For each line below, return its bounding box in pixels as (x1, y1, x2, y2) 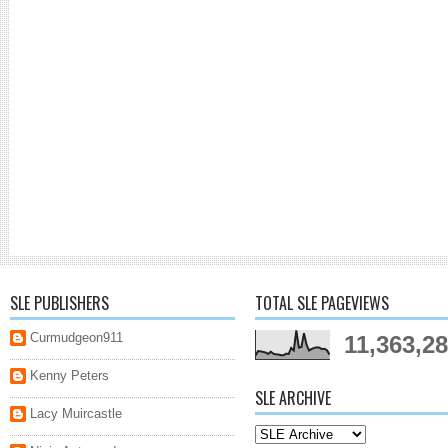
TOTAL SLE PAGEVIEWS (255, 291, 389, 315)
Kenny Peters (30, 368, 109, 383)
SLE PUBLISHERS (10, 291, 109, 315)
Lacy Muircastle (30, 406, 122, 421)
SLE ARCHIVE (255, 386, 331, 410)
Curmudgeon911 (30, 330, 123, 345)
